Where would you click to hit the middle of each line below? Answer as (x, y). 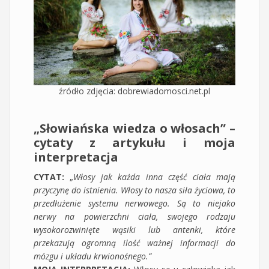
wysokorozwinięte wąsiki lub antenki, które (134, 229)
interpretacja (76, 157)
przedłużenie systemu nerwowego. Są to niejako (134, 203)
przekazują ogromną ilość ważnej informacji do (134, 243)
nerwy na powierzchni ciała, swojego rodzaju (134, 216)
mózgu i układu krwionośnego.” (94, 256)
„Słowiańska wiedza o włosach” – (134, 128)
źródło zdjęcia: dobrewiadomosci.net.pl (134, 91)
